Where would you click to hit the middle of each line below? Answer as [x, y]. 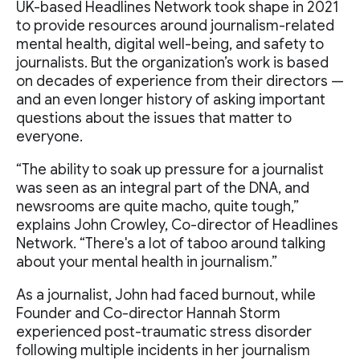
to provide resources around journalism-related [175, 26]
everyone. [49, 137]
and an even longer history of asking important [171, 100]
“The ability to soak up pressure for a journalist [170, 170]
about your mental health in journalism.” [147, 262]
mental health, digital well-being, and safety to [170, 45]
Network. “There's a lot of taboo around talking [171, 244]
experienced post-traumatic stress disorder [164, 332]
